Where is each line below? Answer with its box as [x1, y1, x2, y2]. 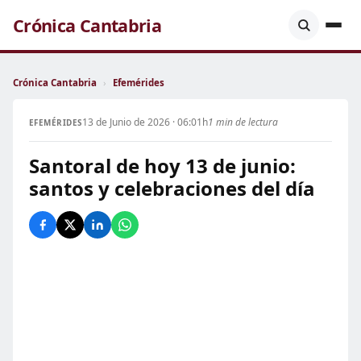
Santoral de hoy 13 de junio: [29, 152, 296, 179]
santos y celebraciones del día [29, 175, 315, 201]
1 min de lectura [207, 115, 278, 129]
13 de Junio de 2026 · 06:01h [81, 115, 208, 129]
